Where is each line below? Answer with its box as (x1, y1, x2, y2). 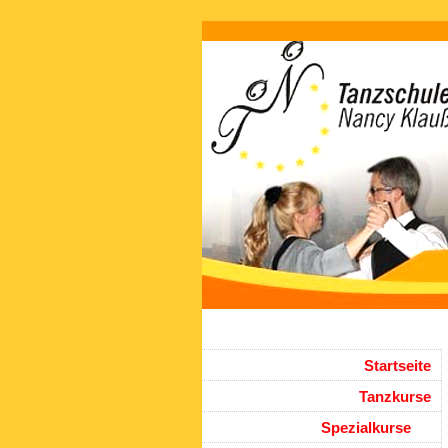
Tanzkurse (359, 388, 431, 405)
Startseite (364, 357, 431, 374)
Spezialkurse (321, 419, 411, 436)
